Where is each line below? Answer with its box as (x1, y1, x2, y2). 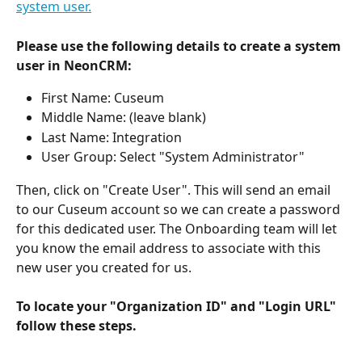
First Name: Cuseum (41, 88, 164, 107)
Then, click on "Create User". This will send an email (16, 180, 334, 199)
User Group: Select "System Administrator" (41, 148, 305, 166)
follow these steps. (16, 317, 137, 335)
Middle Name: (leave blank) (41, 108, 206, 127)
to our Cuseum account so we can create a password (16, 200, 343, 218)
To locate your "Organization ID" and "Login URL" (16, 297, 339, 316)
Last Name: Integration (41, 128, 182, 146)
